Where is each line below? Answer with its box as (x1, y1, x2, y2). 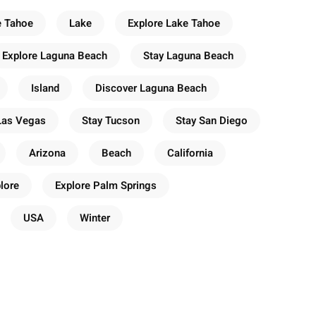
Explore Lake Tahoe (128, 15, 220, 31)
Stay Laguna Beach (143, 47, 233, 63)
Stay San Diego (176, 112, 248, 128)
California (167, 145, 213, 161)
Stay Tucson (82, 112, 140, 128)
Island (31, 80, 59, 96)
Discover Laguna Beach (95, 80, 207, 96)
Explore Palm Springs (55, 177, 157, 193)
